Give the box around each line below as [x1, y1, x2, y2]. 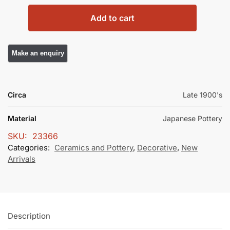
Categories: [8, 142, 52, 152]
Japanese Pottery [163, 113, 222, 123]
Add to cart [90, 13, 135, 24]
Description [8, 211, 50, 221]
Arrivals [8, 154, 35, 164]
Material [8, 113, 36, 123]
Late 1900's [183, 90, 222, 99]
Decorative [137, 142, 177, 152]
